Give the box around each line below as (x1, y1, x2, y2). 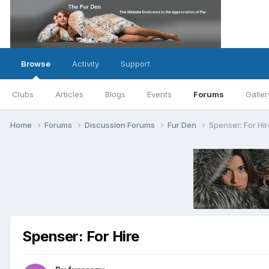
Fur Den (168, 119, 198, 130)
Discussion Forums (85, 119, 157, 130)
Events (147, 89, 172, 99)
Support (121, 59, 150, 68)
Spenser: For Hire (22, 227, 139, 245)
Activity (72, 59, 99, 68)
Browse (21, 59, 50, 68)
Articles (55, 89, 83, 99)
